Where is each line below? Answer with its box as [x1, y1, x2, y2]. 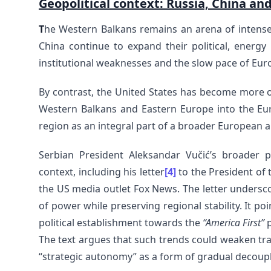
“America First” [203, 216, 264, 229]
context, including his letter [39, 165, 165, 178]
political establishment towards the [39, 216, 203, 229]
